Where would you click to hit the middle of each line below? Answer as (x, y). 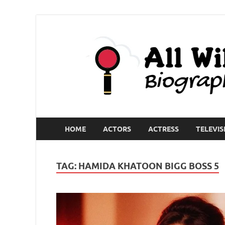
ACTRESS (163, 129)
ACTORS (117, 129)
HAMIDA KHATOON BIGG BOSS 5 (149, 166)
